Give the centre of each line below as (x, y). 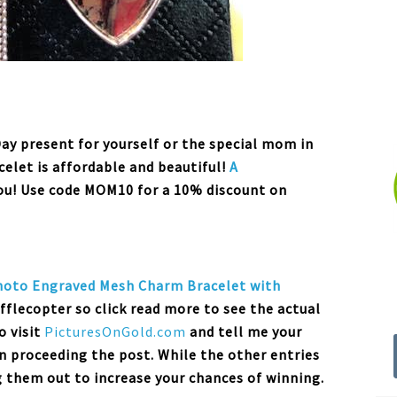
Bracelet (217, 285)
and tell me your (246, 331)
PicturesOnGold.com (115, 331)
